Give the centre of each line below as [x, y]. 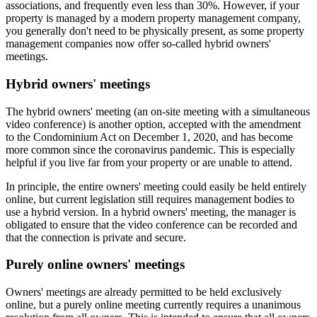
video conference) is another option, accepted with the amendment [153, 124]
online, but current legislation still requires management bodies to [150, 199]
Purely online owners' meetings [95, 265]
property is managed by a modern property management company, [153, 18]
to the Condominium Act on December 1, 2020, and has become [149, 137]
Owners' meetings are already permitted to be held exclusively [144, 292]
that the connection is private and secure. [96, 237]
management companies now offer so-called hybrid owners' [138, 44]
